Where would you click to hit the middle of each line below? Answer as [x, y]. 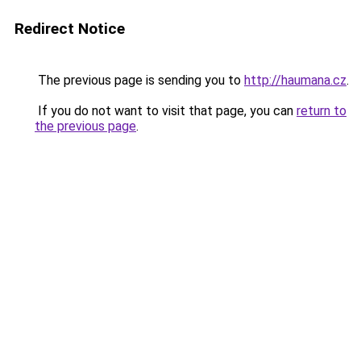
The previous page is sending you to [139, 80]
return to [322, 111]
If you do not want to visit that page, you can [166, 111]
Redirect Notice [70, 29]
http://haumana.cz [295, 80]
